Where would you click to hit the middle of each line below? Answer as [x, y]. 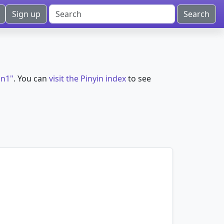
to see [138, 78]
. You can [31, 78]
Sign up [26, 14]
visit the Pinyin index [87, 78]
